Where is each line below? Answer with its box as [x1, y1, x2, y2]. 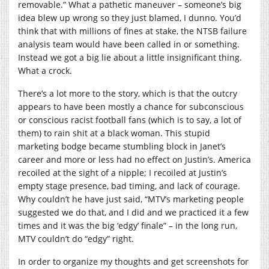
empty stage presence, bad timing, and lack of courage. [18, 180, 240, 192]
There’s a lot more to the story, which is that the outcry [18, 87, 237, 99]
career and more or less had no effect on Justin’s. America [18, 153, 251, 165]
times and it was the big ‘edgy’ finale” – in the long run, [18, 219, 237, 231]
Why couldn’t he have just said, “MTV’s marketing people [18, 193, 244, 205]
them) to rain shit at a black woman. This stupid [18, 127, 210, 139]
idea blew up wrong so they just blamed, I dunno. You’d [18, 11, 241, 23]
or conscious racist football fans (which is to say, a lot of [18, 113, 241, 125]
